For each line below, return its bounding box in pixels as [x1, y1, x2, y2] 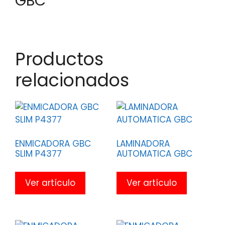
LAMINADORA [116, 138, 170, 150]
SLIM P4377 [15, 148, 62, 160]
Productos [15, 46, 103, 71]
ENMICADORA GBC [15, 138, 91, 150]
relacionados [15, 67, 129, 92]
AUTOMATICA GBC [116, 148, 192, 160]
